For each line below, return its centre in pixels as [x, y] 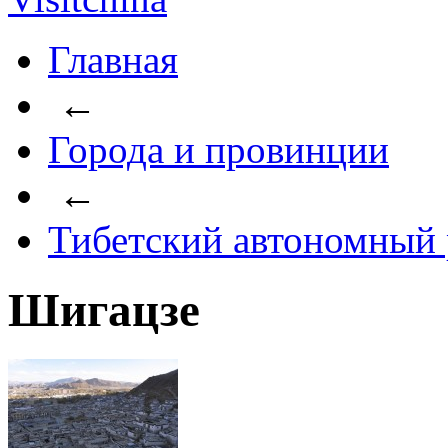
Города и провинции [218, 149]
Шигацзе [104, 310]
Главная [113, 59]
